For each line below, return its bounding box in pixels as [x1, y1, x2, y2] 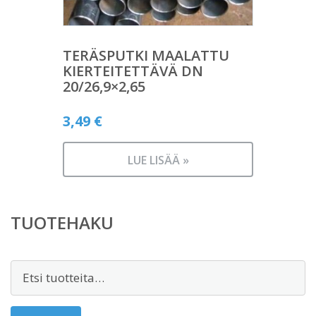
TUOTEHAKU [11, 210, 114, 234]
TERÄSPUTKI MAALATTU [63, 45, 229, 65]
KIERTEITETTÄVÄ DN [63, 61, 203, 80]
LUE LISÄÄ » [127, 152, 189, 168]
